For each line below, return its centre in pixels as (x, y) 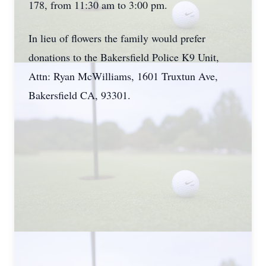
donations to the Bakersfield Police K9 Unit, (124, 57)
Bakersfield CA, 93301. (80, 95)
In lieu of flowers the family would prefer (117, 38)
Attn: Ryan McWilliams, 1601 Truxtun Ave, (123, 76)
